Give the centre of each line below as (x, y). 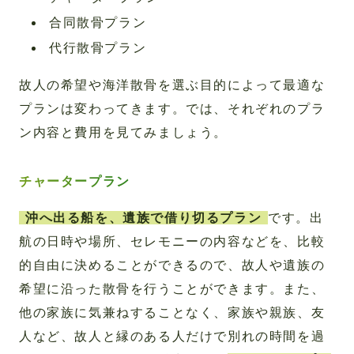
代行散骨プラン (98, 48)
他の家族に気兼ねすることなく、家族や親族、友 (172, 313)
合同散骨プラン (98, 23)
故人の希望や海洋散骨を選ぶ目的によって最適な (172, 85)
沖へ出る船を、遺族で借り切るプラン (144, 218)
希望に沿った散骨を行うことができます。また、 (172, 289)
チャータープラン (75, 181)
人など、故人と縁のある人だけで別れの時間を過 (172, 336)
